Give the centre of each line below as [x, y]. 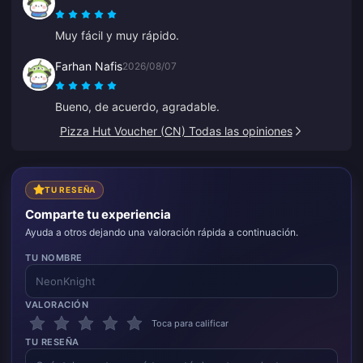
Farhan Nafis [89, 66]
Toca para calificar [190, 323]
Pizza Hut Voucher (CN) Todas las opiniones [176, 130]
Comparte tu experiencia [98, 214]
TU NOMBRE [54, 258]
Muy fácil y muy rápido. [117, 35]
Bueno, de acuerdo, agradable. [137, 106]
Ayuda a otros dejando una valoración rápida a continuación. [162, 232]
